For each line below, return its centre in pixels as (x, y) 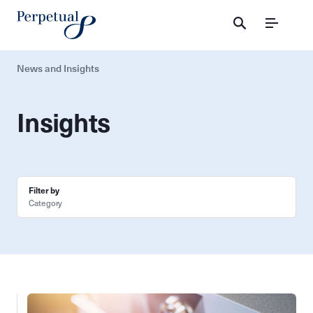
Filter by (44, 190)
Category (46, 203)
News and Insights (58, 68)
